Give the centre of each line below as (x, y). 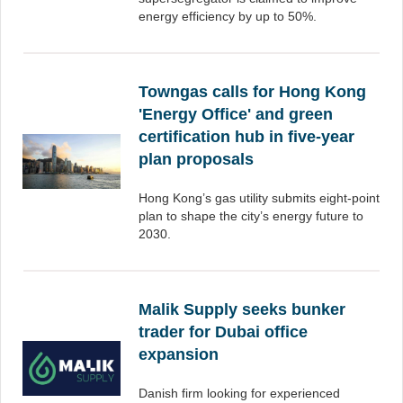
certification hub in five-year (246, 137)
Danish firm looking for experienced (239, 393)
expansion (179, 354)
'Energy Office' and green (236, 114)
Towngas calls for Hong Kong (252, 92)
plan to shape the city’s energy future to (251, 216)
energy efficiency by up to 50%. (228, 16)
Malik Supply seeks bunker (242, 309)
